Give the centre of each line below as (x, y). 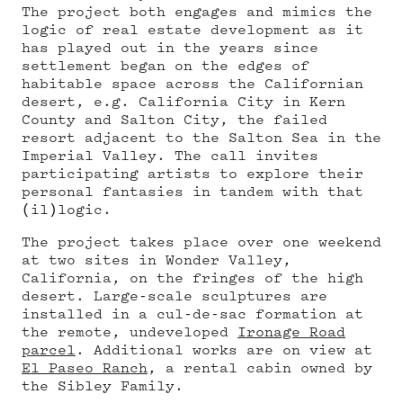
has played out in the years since (170, 49)
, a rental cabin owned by (260, 369)
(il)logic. (67, 210)
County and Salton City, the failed (175, 121)
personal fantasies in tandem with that (193, 193)
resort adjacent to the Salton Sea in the (201, 139)
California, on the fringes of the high (193, 279)
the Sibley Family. (103, 387)
